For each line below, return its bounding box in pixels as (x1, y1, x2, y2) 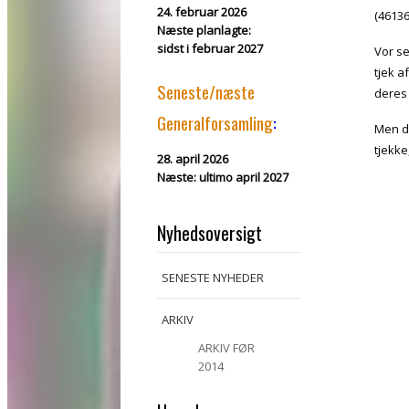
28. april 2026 (157, 151, 228, 167)
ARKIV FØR (198, 340, 255, 356)
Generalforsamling (157, 110, 273, 135)
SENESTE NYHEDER (162, 269, 264, 286)
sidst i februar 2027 (157, 40, 263, 57)
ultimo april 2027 (199, 169, 288, 185)
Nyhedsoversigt (157, 219, 262, 246)
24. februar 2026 (157, 4, 246, 20)
